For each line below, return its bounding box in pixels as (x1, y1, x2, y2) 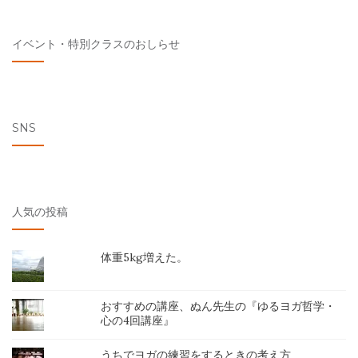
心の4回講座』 (101, 312, 175, 328)
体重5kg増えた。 (101, 249, 189, 265)
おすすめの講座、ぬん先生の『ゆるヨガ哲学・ (101, 298, 336, 313)
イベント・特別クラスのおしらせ (12, 36, 180, 51)
